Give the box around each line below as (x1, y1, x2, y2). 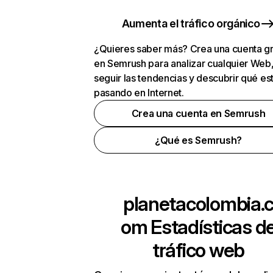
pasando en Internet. (94, 87, 184, 99)
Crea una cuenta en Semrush (131, 107, 266, 119)
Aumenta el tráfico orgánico (121, 17, 261, 30)
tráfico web (152, 238, 244, 262)
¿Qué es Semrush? (155, 134, 242, 146)
